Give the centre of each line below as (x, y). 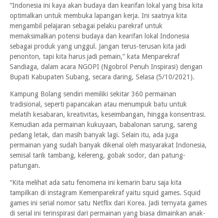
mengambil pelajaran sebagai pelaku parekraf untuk (86, 26)
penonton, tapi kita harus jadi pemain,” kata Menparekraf (95, 56)
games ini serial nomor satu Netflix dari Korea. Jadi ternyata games (108, 203)
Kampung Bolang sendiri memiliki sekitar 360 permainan (93, 94)
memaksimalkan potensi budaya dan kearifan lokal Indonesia (100, 36)
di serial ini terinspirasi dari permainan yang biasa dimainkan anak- (108, 213)
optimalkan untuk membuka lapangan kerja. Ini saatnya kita (98, 16)
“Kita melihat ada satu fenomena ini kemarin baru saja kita (96, 182)
